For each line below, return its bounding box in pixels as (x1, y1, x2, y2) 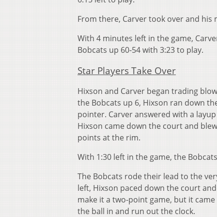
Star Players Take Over (77, 64, 176, 77)
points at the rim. (77, 132, 140, 143)
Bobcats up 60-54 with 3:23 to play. (77, 44, 203, 55)
